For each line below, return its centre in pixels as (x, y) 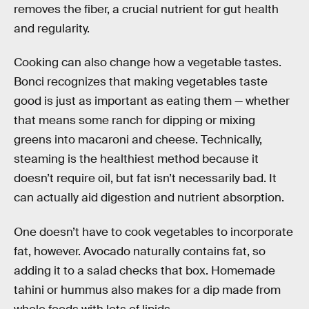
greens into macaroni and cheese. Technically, (138, 140)
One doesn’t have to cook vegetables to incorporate (153, 232)
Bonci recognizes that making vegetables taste (141, 82)
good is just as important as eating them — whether (152, 101)
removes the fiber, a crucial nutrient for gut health (146, 9)
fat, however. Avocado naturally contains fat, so (140, 251)
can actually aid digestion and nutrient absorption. (149, 198)
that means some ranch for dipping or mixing (134, 121)
